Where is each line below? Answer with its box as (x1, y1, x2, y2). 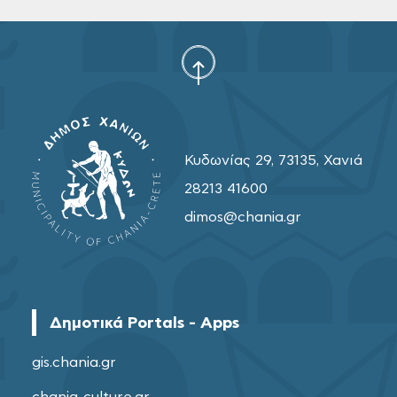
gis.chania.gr (32, 354, 116, 370)
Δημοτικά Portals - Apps (50, 315, 239, 331)
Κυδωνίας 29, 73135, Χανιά (184, 153, 362, 168)
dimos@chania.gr (184, 210, 301, 225)
